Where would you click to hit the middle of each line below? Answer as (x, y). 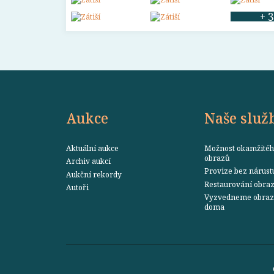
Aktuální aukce (92, 148)
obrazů (217, 158)
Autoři (77, 187)
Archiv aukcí (88, 161)
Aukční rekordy (94, 174)
